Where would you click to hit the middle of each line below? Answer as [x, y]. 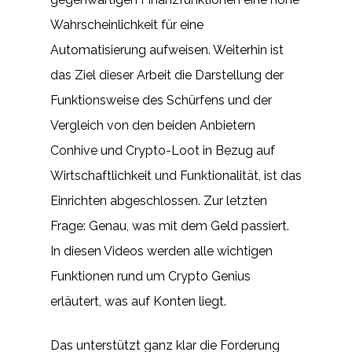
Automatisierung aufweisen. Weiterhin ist [167, 50]
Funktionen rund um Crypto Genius [150, 276]
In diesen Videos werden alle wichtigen [161, 251]
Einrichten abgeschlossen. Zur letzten [159, 201]
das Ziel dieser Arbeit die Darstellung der [167, 75]
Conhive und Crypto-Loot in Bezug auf [163, 150]
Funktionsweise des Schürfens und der [161, 100]
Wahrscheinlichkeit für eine [127, 25]
